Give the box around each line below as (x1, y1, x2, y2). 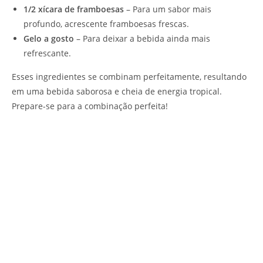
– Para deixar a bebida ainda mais (74, 32, 210, 44)
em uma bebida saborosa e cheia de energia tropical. (12, 85, 222, 97)
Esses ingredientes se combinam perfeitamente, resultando (12, 70, 247, 82)
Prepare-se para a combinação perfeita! (12, 100, 168, 112)
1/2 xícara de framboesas (23, 3, 124, 15)
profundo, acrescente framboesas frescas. (23, 18, 189, 29)
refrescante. (23, 47, 71, 59)
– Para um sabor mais (124, 3, 211, 15)
